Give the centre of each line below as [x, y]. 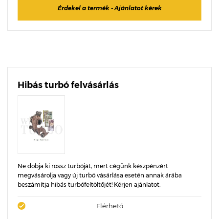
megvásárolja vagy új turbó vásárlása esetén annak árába [100, 175]
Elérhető [109, 206]
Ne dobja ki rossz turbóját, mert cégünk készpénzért [93, 166]
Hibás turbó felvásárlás [68, 85]
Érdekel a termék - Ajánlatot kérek [109, 8]
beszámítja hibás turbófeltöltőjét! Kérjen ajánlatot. [89, 185]
